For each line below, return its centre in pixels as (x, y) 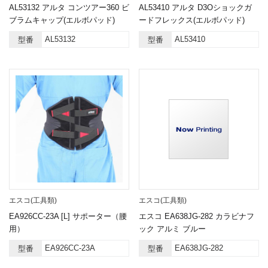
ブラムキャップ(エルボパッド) (62, 20)
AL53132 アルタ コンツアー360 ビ (69, 7)
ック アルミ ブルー (172, 229)
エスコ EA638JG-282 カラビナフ (196, 216)
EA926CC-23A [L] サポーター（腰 (68, 216)
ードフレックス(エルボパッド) (191, 20)
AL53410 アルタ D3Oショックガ (195, 7)
